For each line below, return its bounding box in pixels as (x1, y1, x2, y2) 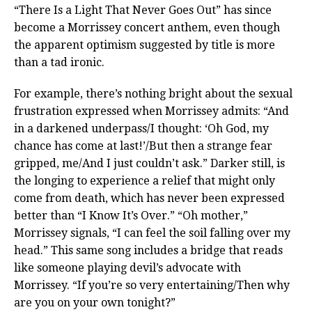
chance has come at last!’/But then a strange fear (14, 139, 272, 153)
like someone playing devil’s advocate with (14, 261, 241, 275)
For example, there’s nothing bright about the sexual (14, 87, 292, 101)
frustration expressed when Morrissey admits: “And (14, 104, 289, 118)
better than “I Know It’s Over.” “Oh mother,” (14, 209, 248, 223)
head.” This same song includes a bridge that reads (14, 244, 283, 258)
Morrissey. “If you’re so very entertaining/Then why (14, 279, 290, 292)
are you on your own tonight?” (14, 296, 175, 310)
